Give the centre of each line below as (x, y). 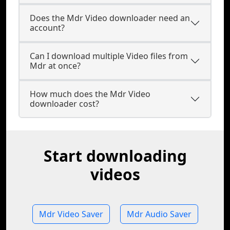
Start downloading (115, 156)
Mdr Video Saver (71, 214)
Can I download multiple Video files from (109, 56)
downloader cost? (64, 104)
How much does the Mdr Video (90, 94)
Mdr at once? (55, 66)
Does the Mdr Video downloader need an (110, 18)
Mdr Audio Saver (159, 214)
